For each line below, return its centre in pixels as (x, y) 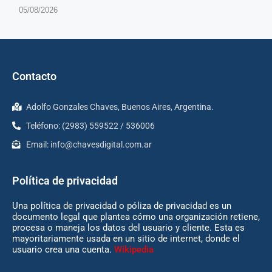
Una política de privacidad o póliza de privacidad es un (122, 206)
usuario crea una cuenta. (63, 250)
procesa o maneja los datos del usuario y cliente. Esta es (128, 228)
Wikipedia (134, 250)
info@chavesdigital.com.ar (101, 145)
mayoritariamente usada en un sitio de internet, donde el (126, 239)
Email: (38, 145)
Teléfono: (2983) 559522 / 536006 (90, 126)
